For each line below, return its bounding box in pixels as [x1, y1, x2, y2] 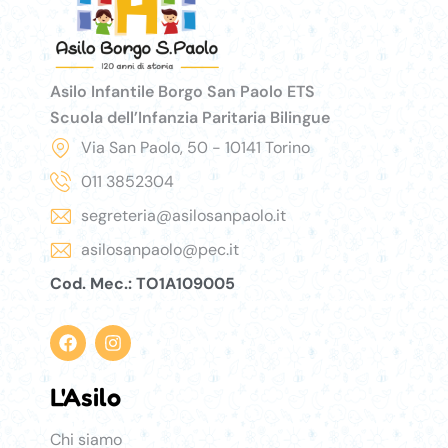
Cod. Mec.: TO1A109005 [50, 272, 235, 294]
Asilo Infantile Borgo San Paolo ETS [50, 80, 315, 102]
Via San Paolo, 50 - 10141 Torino [81, 136, 311, 158]
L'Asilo [50, 380, 121, 412]
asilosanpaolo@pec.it [81, 238, 240, 260]
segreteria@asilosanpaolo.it [81, 204, 287, 226]
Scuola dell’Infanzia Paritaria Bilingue [50, 106, 330, 128]
